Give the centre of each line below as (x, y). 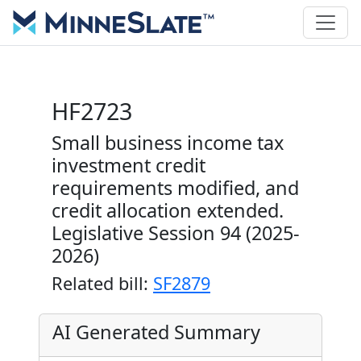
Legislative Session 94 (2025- (176, 233)
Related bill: (102, 283)
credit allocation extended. (168, 210)
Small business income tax (168, 143)
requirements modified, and (175, 188)
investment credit (129, 165)
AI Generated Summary (156, 332)
